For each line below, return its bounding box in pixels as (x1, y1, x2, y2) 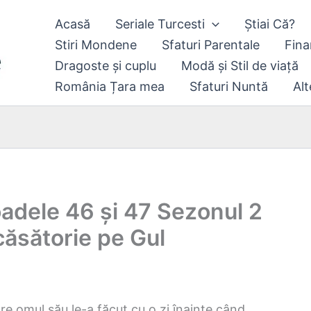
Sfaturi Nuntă (190, 79, 268, 94)
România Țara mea (55, 79, 165, 94)
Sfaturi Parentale (162, 37, 260, 52)
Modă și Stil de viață (181, 58, 299, 73)
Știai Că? (244, 17, 295, 31)
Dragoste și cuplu (55, 58, 156, 73)
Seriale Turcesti (115, 17, 205, 31)
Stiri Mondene (55, 37, 137, 52)
